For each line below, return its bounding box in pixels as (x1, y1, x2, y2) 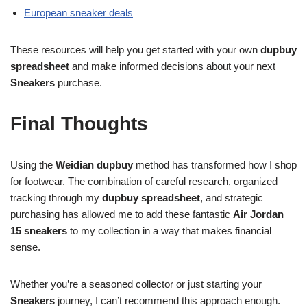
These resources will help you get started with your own (10, 44, 260, 56)
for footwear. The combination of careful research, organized (10, 175, 278, 187)
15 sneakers (10, 225, 67, 236)
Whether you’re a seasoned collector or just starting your (10, 278, 262, 290)
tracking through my (10, 192, 102, 204)
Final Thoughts (10, 113, 148, 134)
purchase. (55, 77, 102, 88)
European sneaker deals (24, 7, 133, 19)
